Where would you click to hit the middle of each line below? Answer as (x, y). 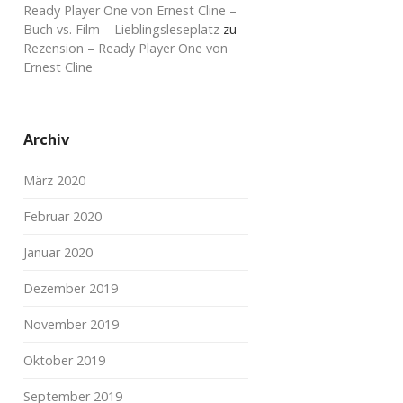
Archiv (46, 139)
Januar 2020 (58, 252)
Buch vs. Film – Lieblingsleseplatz (121, 29)
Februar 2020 (63, 216)
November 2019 (71, 324)
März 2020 (54, 180)
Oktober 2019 (64, 360)
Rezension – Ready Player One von (125, 48)
